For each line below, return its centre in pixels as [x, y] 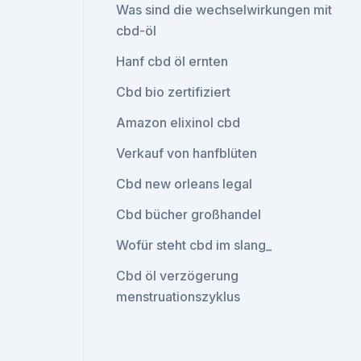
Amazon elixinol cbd [178, 122]
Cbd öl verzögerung [178, 276]
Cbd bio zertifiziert [174, 92]
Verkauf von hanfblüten [187, 153]
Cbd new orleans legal [185, 184]
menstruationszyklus [178, 297]
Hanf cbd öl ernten [172, 61]
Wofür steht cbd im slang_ [194, 245]
